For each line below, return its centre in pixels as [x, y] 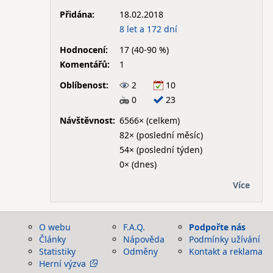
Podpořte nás [217, 227]
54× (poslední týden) [161, 149]
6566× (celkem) [149, 120]
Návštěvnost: [87, 120]
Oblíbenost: [84, 85]
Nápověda [144, 239]
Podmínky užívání [225, 239]
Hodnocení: [83, 49]
